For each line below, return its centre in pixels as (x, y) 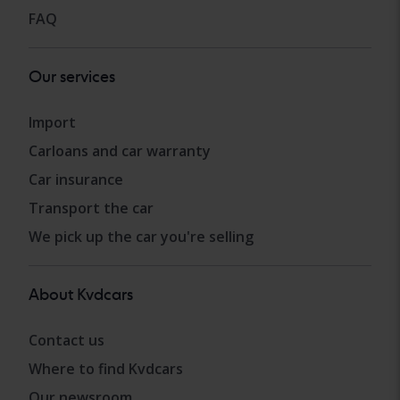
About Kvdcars (81, 295)
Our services (72, 76)
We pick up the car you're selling (141, 237)
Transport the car (91, 208)
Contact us (67, 341)
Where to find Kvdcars (106, 369)
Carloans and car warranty (120, 151)
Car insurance (76, 180)
